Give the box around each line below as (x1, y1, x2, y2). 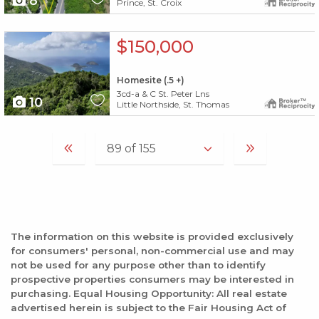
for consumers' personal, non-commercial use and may (11, 244, 294, 256)
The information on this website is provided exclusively (11, 230, 293, 242)
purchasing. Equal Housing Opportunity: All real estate (11, 287, 287, 299)
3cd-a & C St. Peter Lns (116, 88, 209, 99)
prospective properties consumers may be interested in (11, 273, 294, 285)
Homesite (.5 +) (116, 75, 184, 86)
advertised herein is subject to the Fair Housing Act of (11, 301, 286, 313)
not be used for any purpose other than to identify (11, 258, 266, 271)
